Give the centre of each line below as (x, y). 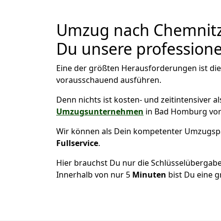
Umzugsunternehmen (100, 111)
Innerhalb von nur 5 (94, 175)
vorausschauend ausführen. (109, 80)
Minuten (150, 175)
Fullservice (77, 143)
